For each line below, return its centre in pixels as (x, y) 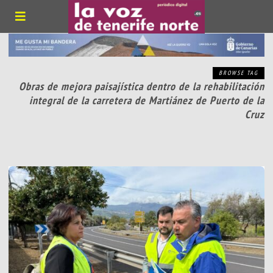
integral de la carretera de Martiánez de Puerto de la (147, 101)
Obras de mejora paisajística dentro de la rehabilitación (141, 87)
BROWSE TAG (238, 73)
